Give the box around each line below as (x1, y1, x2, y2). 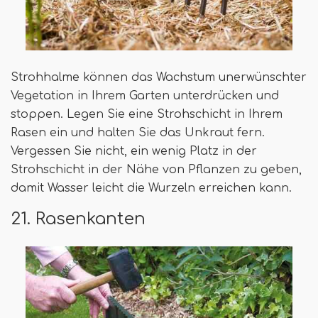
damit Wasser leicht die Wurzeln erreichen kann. (11, 182, 292, 195)
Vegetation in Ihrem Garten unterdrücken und (11, 89, 279, 103)
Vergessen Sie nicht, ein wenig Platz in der (11, 145, 257, 158)
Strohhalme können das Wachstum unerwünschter (11, 71, 307, 84)
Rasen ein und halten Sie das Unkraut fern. (11, 126, 265, 140)
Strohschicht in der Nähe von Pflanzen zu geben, (11, 163, 302, 177)
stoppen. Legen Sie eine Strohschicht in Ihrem (11, 108, 283, 121)
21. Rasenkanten (11, 209, 146, 229)
